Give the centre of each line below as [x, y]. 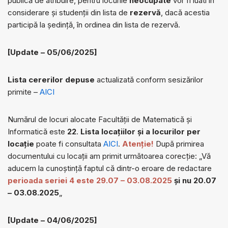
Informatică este [37, 132]
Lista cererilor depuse [52, 80]
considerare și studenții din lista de [69, 13]
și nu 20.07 [195, 181]
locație [21, 144]
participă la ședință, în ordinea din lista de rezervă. [94, 25]
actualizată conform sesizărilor [150, 80]
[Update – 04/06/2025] [52, 220]
